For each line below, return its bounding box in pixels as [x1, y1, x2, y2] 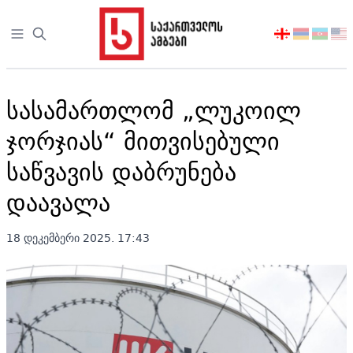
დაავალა [6, 182, 110, 222]
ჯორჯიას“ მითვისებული [6, 121, 280, 161]
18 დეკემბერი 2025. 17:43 [6, 229, 150, 247]
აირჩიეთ [273, 24, 325, 46]
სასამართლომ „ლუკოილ [6, 90, 301, 130]
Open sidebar [9, 24, 93, 46]
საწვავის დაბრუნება [6, 151, 236, 191]
